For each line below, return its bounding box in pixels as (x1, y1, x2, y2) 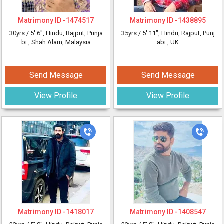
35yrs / (121, 29, 142, 37)
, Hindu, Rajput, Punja (42, 29, 103, 37)
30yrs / (9, 29, 30, 37)
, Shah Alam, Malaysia (28, 38, 91, 46)
